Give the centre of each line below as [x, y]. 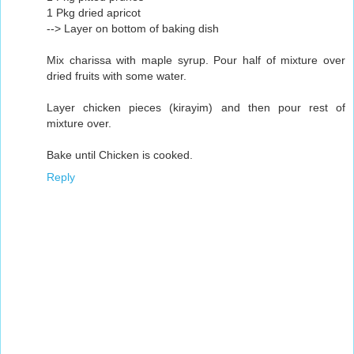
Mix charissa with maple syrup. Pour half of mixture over [196, 60]
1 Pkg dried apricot [94, 13]
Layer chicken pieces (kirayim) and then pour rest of [196, 108]
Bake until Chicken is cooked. [120, 155]
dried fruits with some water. [117, 76]
